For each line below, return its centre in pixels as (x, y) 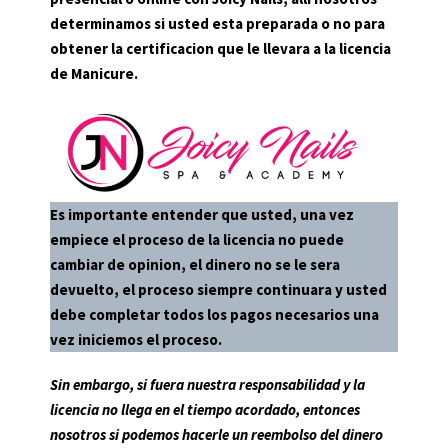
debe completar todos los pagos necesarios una (214, 315)
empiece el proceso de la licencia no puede (197, 240)
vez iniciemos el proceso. (136, 340)
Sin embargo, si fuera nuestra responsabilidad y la (207, 385)
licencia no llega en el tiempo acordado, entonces (205, 410)
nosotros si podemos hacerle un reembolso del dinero (216, 435)
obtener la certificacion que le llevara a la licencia (220, 49)
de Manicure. (94, 74)
